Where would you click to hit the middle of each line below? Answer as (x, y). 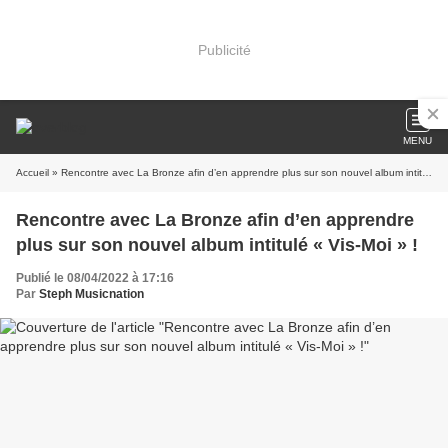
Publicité (224, 49)
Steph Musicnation (91, 294)
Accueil (32, 172)
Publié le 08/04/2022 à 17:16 (95, 278)
